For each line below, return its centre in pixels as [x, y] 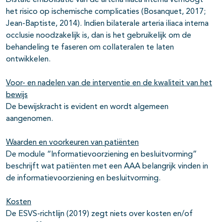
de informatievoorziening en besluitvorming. [83, 179]
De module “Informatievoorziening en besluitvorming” [101, 155]
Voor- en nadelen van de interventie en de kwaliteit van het [109, 83]
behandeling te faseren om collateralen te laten [90, 48]
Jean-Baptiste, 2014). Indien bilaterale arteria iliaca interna [107, 24]
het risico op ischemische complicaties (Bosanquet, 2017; [106, 12]
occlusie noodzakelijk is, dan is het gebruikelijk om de [99, 36]
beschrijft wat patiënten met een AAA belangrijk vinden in [107, 167]
